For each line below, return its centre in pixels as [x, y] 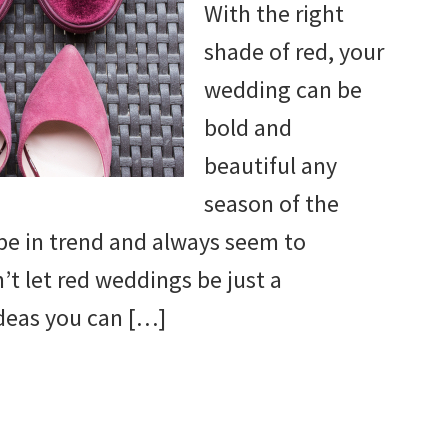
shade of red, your [294, 51]
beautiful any [270, 165]
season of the [271, 203]
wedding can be [283, 89]
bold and [248, 127]
